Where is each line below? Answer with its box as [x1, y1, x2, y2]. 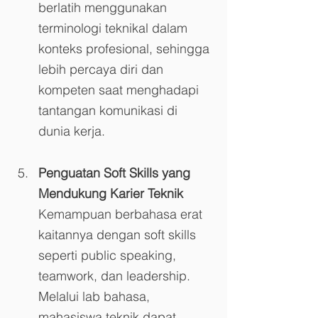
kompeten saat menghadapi [38, 81, 202, 98]
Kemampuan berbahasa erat [38, 205, 206, 222]
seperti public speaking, [38, 246, 180, 263]
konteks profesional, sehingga [38, 40, 213, 57]
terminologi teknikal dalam [38, 19, 191, 36]
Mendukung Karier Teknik [38, 185, 183, 202]
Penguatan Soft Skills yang [38, 164, 194, 181]
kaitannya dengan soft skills [38, 226, 199, 243]
